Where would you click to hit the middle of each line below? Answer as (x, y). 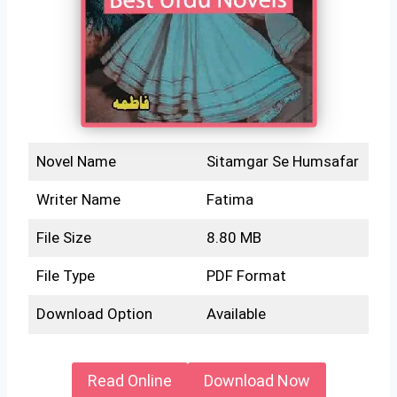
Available (236, 313)
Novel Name (76, 161)
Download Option (94, 313)
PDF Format (246, 275)
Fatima (230, 199)
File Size (63, 237)
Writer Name (78, 199)
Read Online (129, 381)
